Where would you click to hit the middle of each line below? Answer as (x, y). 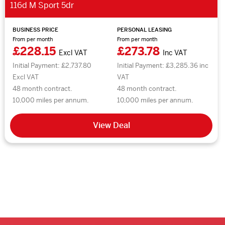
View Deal (111, 125)
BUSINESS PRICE (35, 29)
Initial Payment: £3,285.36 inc (163, 65)
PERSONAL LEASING (145, 29)
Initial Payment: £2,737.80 (52, 65)
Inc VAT (175, 52)
